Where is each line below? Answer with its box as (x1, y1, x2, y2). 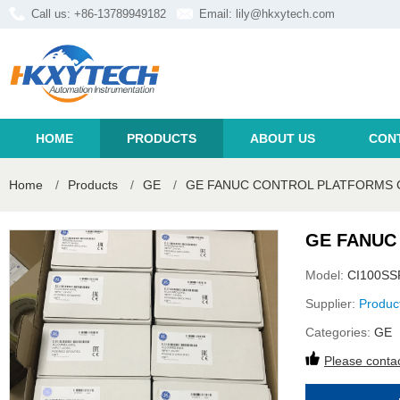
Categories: (305, 325, 374, 339)
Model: (305, 268, 347, 282)
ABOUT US (250, 131, 315, 146)
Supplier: (305, 296, 359, 311)
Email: (199, 7, 236, 21)
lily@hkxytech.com (236, 7, 335, 21)
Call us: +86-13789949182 (31, 7, 166, 21)
